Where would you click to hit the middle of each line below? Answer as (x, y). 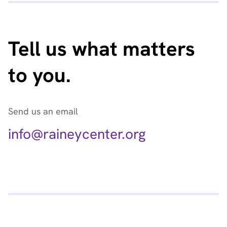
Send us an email (43, 111)
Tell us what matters (102, 49)
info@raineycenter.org (77, 134)
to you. (40, 75)
